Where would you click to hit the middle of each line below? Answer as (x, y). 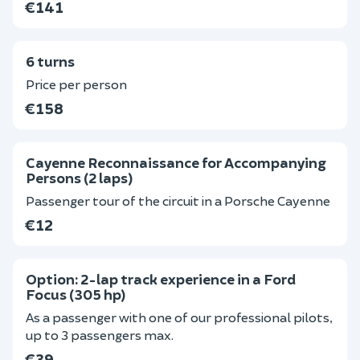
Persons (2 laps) (79, 178)
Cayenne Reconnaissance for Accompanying (176, 162)
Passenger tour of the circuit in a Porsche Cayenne (178, 200)
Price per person (76, 84)
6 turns (50, 61)
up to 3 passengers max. (100, 335)
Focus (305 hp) (76, 294)
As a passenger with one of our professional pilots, (179, 317)
